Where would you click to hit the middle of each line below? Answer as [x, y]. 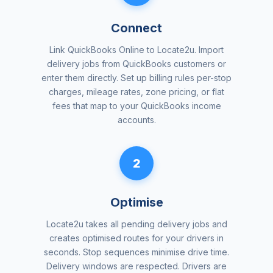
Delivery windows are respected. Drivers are [136, 266]
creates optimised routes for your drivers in [136, 238]
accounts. [136, 119]
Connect [136, 28]
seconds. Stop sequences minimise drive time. [136, 252]
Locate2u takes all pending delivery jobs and [136, 224]
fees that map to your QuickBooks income [136, 105]
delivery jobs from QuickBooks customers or [136, 63]
